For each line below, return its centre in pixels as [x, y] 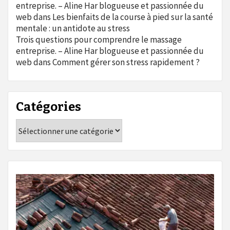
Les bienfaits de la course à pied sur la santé [133, 17]
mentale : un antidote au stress [73, 28]
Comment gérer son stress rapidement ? [126, 62]
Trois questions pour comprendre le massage [99, 40]
